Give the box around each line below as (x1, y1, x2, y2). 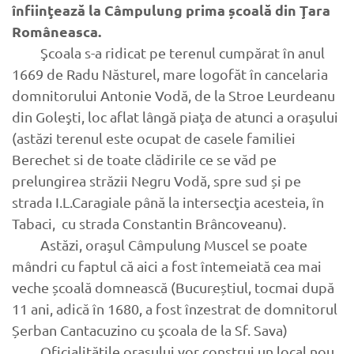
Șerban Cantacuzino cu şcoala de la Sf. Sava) (12, 322, 288, 339)
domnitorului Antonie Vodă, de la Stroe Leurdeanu (12, 87, 335, 104)
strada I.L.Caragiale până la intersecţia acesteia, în (12, 194, 324, 211)
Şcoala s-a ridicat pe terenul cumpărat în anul (12, 44, 325, 62)
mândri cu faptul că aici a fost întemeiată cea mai (12, 258, 322, 275)
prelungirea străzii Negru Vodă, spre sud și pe (12, 172, 301, 190)
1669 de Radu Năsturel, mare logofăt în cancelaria (12, 66, 328, 83)
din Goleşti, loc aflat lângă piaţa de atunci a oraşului (12, 108, 338, 126)
